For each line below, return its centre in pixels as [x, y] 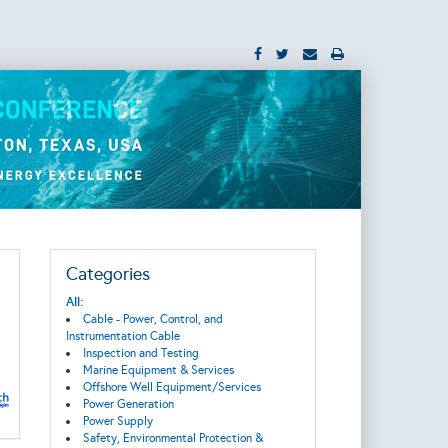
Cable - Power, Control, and [152, 319]
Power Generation [128, 404]
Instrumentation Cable [122, 336]
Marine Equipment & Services [158, 370]
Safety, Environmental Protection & [172, 438]
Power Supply [117, 421]
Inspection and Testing [140, 353]
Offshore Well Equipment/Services [171, 387]
